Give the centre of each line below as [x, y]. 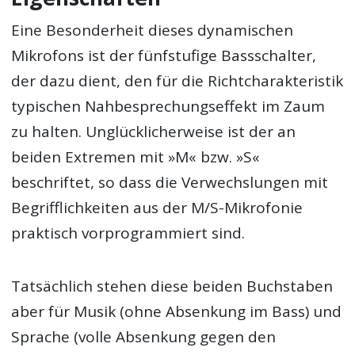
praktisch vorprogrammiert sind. [128, 233]
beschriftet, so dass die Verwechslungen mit [170, 183]
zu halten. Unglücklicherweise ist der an [154, 132]
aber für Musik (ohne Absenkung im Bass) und [177, 311]
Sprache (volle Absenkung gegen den [144, 336]
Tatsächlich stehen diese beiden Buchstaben [172, 286]
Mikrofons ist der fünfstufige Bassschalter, [164, 56]
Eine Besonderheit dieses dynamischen [153, 31]
